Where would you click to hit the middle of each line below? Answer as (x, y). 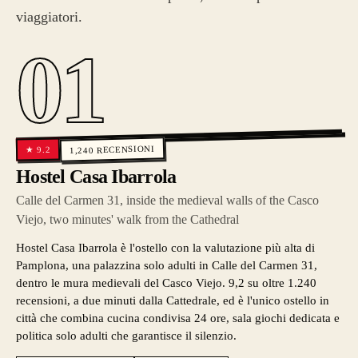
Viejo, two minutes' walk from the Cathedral (127, 219)
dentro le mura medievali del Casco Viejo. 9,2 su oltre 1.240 (166, 283)
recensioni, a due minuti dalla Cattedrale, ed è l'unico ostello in (173, 300)
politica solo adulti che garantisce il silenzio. (126, 336)
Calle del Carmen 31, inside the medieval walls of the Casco (167, 200)
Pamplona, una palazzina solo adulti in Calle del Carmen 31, (167, 265)
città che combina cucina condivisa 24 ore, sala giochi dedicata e (178, 318)
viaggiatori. (49, 17)
